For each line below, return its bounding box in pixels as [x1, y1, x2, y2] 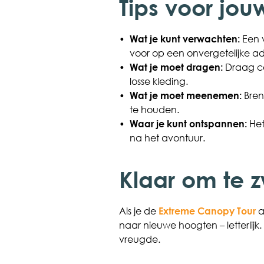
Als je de [118, 204, 159, 217]
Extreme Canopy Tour [158, 204, 256, 217]
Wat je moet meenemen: [129, 89, 242, 101]
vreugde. [118, 233, 160, 245]
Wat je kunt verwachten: [129, 32, 240, 45]
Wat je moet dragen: [129, 61, 223, 73]
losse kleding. [129, 75, 188, 87]
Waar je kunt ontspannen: [129, 117, 247, 130]
